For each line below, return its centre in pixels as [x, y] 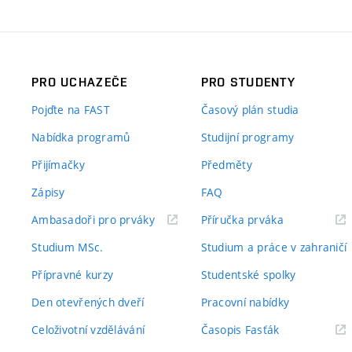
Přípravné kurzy [73, 275]
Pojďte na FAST [71, 110]
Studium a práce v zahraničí [274, 247]
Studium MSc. [68, 247]
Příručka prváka [242, 220]
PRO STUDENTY [248, 82]
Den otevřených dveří [88, 302]
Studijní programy [247, 137]
